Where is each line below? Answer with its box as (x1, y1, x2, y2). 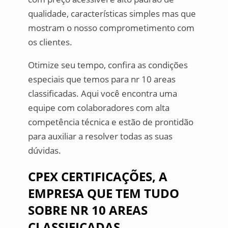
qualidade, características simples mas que (27, 8, 196, 20)
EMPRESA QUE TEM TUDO (27, 185, 179, 202)
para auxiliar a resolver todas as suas (27, 130, 173, 142)
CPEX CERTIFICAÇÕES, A (27, 168, 167, 185)
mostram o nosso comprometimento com (27, 22, 194, 34)
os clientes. (27, 36, 72, 48)
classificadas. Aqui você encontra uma (27, 88, 177, 100)
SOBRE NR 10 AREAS (27, 202, 148, 219)
